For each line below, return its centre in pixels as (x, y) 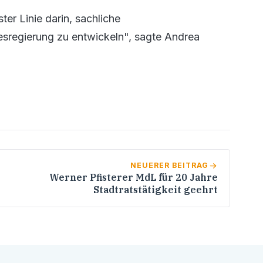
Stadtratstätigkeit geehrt (156, 190)
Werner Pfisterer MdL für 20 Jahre (134, 178)
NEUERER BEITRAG (170, 166)
